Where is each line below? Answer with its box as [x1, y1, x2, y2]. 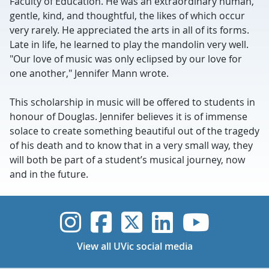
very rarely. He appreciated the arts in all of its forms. [10, 23, 249, 37]
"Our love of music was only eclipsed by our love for [10, 52, 242, 65]
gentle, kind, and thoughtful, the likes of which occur [10, 9, 245, 22]
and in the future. [10, 168, 88, 181]
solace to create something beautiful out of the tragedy [10, 124, 259, 138]
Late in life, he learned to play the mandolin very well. [10, 38, 249, 51]
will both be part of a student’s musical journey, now [10, 153, 245, 166]
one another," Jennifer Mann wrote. [10, 67, 171, 80]
